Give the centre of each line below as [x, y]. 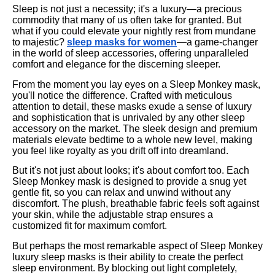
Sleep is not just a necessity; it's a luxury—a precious [127, 9]
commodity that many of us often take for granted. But [127, 20]
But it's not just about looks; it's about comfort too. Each [131, 171]
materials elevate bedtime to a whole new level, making [132, 139]
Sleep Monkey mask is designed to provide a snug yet [129, 182]
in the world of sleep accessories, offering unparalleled [130, 53]
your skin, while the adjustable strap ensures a [113, 215]
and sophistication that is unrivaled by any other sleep [129, 117]
